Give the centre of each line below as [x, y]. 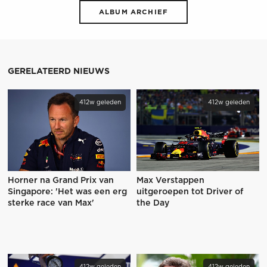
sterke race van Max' [51, 203]
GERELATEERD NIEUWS [58, 72]
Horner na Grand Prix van [60, 180]
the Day [153, 203]
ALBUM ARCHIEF [133, 13]
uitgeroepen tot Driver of [190, 192]
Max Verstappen [171, 180]
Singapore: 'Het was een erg [67, 192]
